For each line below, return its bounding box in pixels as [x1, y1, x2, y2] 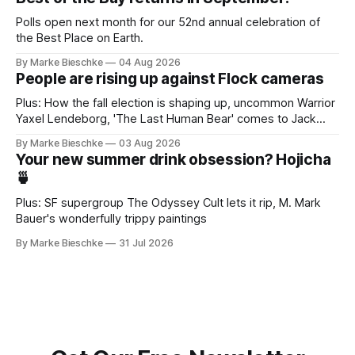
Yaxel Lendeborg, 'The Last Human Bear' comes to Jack [16, 111, 316, 126]
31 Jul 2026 [119, 236, 174, 249]
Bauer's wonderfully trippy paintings [16, 211, 207, 226]
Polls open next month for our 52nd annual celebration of [16, 14, 320, 29]
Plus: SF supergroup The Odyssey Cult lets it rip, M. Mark [16, 195, 321, 210]
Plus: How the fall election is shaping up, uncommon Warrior [16, 95, 335, 110]
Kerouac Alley [16, 127, 88, 142]
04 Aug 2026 [119, 55, 181, 68]
